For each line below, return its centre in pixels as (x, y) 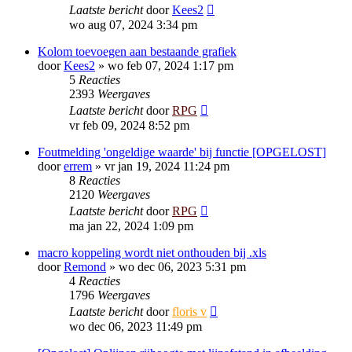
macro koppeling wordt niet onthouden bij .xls (152, 253)
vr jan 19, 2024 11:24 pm (167, 166)
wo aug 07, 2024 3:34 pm (133, 25)
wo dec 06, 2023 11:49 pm (136, 326)
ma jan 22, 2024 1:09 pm (131, 226)
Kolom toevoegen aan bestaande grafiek (137, 51)
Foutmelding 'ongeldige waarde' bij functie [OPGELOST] (182, 152)
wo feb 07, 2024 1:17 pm (170, 66)
